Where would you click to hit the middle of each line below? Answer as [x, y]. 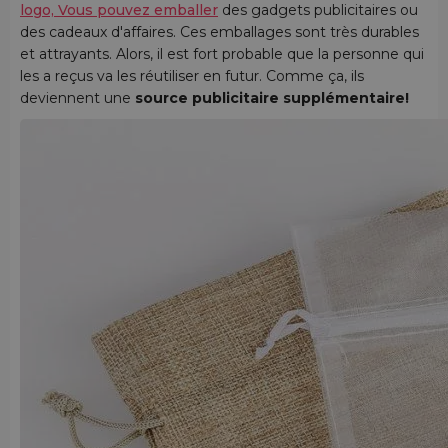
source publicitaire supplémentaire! [272, 97]
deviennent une [77, 97]
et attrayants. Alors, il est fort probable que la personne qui [222, 53]
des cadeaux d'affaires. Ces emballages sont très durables [219, 31]
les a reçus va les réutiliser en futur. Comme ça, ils [192, 75]
